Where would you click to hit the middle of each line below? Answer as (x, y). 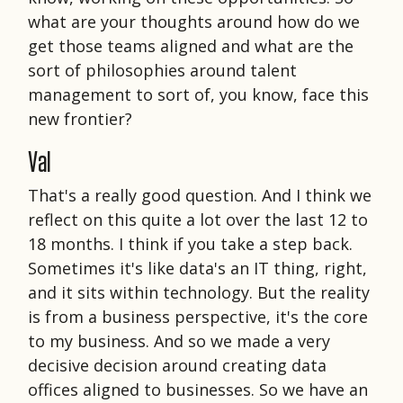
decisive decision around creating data (177, 365)
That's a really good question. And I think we (200, 195)
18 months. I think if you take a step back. (190, 243)
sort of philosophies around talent (162, 70)
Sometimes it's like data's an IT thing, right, (197, 268)
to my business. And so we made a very (179, 340)
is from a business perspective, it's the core (198, 316)
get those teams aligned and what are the (191, 45)
